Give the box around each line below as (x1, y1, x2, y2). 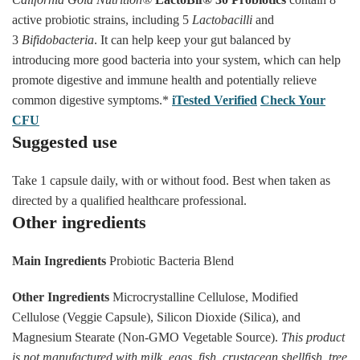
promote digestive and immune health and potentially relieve (12, 72, 317, 87)
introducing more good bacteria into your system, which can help (12, 52, 341, 67)
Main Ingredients (12, 253, 106, 268)
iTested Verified (172, 92, 257, 107)
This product (281, 329, 345, 344)
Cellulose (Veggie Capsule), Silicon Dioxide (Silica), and (12, 309, 301, 324)
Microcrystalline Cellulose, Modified (109, 289, 298, 304)
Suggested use (12, 131, 117, 152)
